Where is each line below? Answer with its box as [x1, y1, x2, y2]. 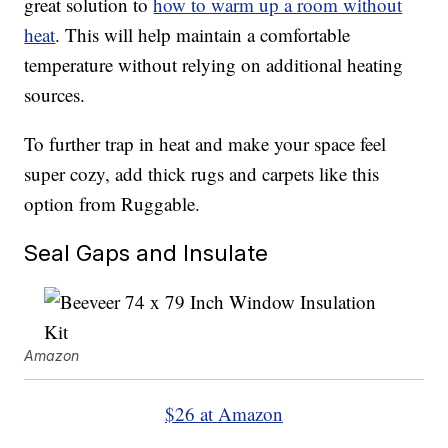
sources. [24, 82, 86, 108]
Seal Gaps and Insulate [24, 239, 269, 267]
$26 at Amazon [165, 401, 283, 427]
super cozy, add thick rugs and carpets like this [24, 161, 380, 187]
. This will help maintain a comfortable [55, 22, 351, 48]
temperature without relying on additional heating [24, 52, 404, 78]
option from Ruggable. [24, 191, 201, 217]
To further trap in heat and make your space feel [24, 131, 387, 157]
